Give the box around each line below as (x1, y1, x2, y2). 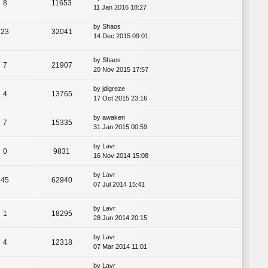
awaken (102, 114, 125, 121)
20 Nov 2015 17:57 (93, 66, 148, 74)
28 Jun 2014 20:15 (93, 214, 147, 222)
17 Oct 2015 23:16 (93, 95, 147, 102)
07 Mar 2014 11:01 (93, 243, 147, 251)
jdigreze (102, 85, 125, 93)
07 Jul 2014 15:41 (93, 181, 145, 188)
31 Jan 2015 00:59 (93, 123, 147, 131)
